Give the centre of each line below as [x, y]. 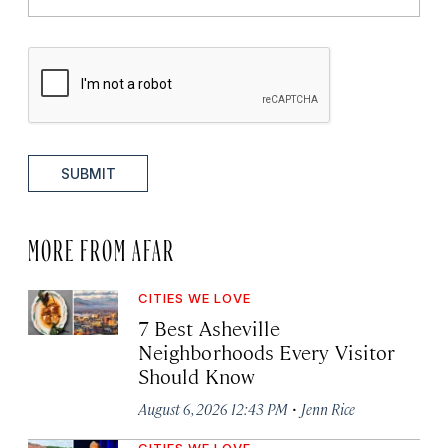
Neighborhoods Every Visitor [267, 352]
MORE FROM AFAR [101, 246]
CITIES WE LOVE [194, 298]
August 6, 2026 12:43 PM [213, 409]
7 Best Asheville [209, 328]
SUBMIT [88, 174]
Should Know [196, 376]
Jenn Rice [328, 409]
